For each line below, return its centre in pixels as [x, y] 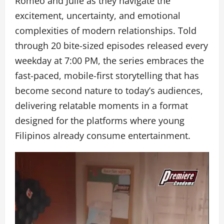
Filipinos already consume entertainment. [103, 136]
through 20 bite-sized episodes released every [111, 46]
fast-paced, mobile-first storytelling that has [107, 76]
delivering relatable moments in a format [101, 106]
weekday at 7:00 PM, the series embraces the [109, 61]
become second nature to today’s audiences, [109, 91]
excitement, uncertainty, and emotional [98, 16]
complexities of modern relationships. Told [106, 31]
